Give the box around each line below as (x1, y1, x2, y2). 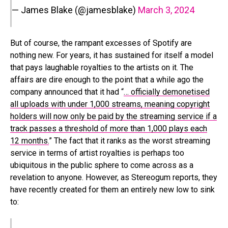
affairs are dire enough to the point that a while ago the (10, 74, 204, 84)
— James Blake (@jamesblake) (12, 4, 138, 15)
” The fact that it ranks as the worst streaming (49, 135, 210, 146)
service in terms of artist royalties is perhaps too (10, 148, 184, 158)
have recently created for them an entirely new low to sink (10, 184, 215, 194)
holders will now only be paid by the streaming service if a (10, 111, 217, 121)
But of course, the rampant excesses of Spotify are (10, 38, 192, 48)
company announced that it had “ (10, 87, 124, 97)
